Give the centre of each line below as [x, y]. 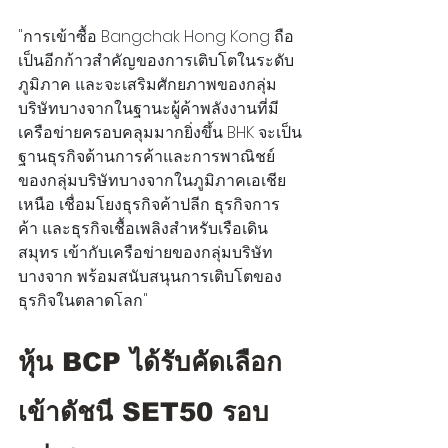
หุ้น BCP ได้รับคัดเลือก [150, 362]
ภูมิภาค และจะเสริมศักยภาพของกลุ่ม [147, 85]
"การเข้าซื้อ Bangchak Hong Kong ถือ [156, 37]
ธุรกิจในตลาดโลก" [83, 301]
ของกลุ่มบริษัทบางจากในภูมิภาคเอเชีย [152, 181]
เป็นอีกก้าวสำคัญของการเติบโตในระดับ [156, 61]
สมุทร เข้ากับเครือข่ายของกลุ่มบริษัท [145, 253]
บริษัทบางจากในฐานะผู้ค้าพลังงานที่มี [148, 109]
